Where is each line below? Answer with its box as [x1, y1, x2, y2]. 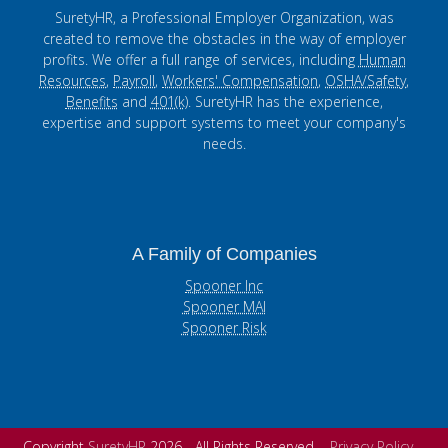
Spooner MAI [182, 296, 266, 316]
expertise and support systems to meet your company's [42, 112, 406, 132]
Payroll [113, 70, 155, 90]
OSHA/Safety [325, 70, 406, 90]
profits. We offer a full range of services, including [42, 49, 359, 69]
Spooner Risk [181, 317, 267, 337]
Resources [39, 70, 106, 90]
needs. [202, 133, 246, 153]
